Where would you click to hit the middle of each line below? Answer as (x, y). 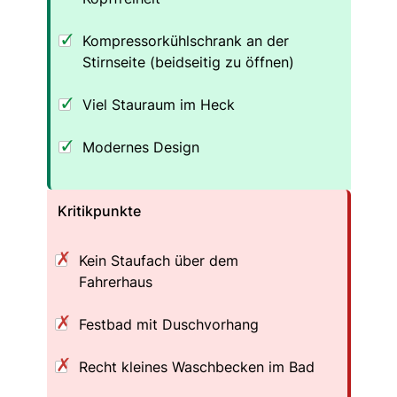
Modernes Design (140, 147)
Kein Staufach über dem (158, 260)
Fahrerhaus (115, 281)
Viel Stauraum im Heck (158, 104)
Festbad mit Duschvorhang (168, 324)
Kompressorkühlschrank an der (185, 40)
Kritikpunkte (99, 210)
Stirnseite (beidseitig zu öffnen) (188, 62)
